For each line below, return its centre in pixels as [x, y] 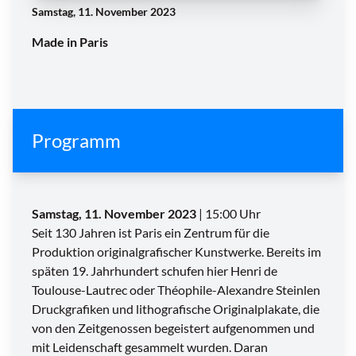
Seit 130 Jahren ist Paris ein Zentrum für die [151, 233]
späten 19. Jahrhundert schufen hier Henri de [155, 271]
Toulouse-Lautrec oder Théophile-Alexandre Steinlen [176, 290]
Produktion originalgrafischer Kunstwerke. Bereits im [176, 252]
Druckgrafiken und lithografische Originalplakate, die [176, 309]
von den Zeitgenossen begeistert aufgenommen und [173, 328]
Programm [76, 141]
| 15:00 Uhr [228, 214]
